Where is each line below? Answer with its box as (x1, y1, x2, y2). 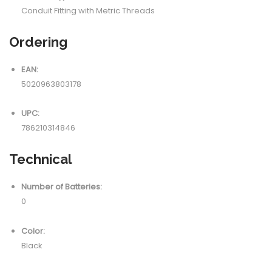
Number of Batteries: (21, 181, 102, 193)
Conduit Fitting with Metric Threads (21, 4, 155, 16)
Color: (21, 225, 45, 237)
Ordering (9, 33, 67, 50)
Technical (9, 151, 72, 168)
